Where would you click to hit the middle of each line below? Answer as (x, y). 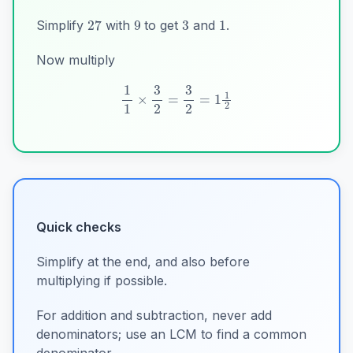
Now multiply (76, 60)
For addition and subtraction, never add (154, 315)
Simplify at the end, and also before (143, 261)
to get (162, 26)
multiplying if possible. (102, 280)
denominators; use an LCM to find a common (171, 334)
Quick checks (79, 227)
